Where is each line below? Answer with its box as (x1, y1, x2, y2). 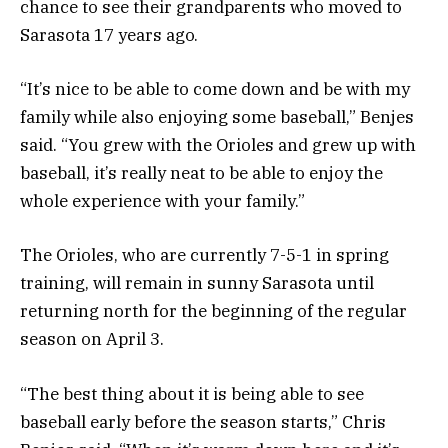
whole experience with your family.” (20, 190, 305, 213)
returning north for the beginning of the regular (20, 300, 407, 323)
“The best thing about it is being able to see (20, 382, 364, 405)
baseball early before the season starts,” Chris (20, 410, 386, 433)
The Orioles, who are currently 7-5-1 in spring (20, 244, 389, 267)
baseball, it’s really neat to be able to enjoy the (20, 162, 383, 185)
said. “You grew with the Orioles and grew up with (20, 134, 416, 157)
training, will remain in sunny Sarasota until (20, 272, 374, 295)
